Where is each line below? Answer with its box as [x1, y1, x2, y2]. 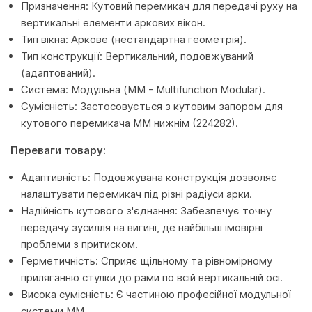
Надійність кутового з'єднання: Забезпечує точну [21, 204, 272, 217]
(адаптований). [21, 66, 95, 79]
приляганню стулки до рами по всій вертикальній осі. [21, 271, 283, 284]
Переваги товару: [10, 143, 106, 157]
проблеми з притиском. [21, 237, 138, 251]
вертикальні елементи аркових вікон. [21, 16, 205, 29]
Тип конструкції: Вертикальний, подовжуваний [21, 49, 253, 63]
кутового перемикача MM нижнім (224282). [21, 116, 238, 130]
